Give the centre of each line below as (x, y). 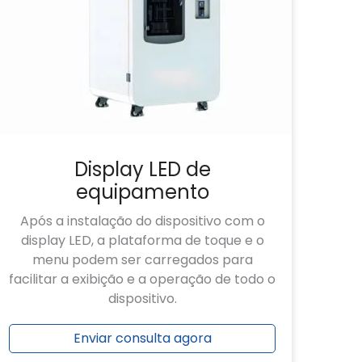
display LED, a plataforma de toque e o (142, 240)
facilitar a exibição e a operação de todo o (142, 279)
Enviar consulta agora (142, 339)
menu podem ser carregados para (142, 259)
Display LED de (142, 169)
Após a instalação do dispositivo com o (142, 221)
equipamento (142, 192)
